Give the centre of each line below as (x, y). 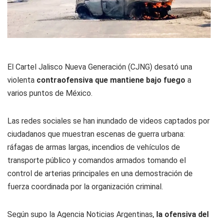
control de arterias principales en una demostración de (100, 174)
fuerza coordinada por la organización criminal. (85, 187)
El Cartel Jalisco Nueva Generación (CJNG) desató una (100, 67)
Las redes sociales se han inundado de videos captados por (109, 121)
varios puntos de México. (50, 93)
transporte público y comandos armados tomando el (97, 161)
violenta (21, 80)
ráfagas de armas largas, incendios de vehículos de (94, 147)
